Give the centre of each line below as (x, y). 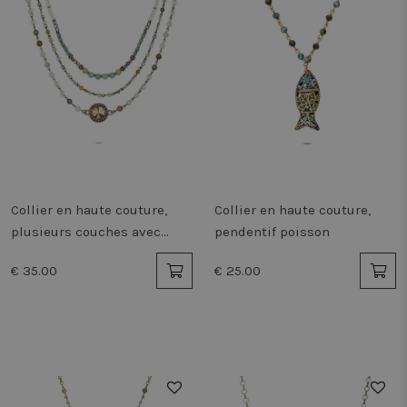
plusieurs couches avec (86, 232)
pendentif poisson (272, 232)
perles (31, 253)
